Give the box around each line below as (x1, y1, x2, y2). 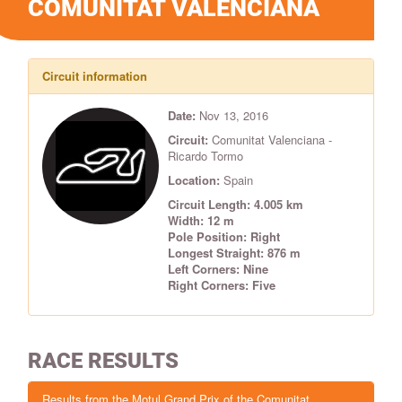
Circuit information (42, 66, 147, 84)
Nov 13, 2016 (199, 106, 268, 124)
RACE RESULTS (28, 347, 179, 373)
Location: (168, 170, 220, 188)
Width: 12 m (168, 211, 234, 229)
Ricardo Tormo (168, 146, 243, 164)
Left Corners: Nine (168, 259, 268, 277)
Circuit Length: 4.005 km (168, 195, 303, 213)
